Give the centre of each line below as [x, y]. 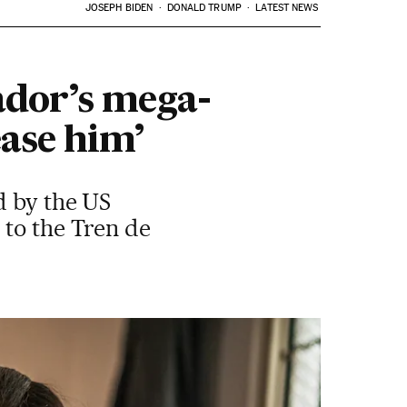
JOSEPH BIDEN [119, 8]
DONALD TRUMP [204, 8]
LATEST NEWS [287, 8]
